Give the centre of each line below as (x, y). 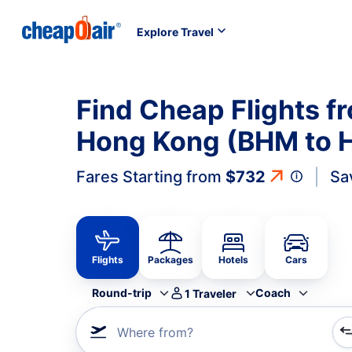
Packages (170, 260)
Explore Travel (175, 31)
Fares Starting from (151, 177)
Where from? (155, 332)
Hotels (233, 260)
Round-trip (122, 293)
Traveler (214, 293)
